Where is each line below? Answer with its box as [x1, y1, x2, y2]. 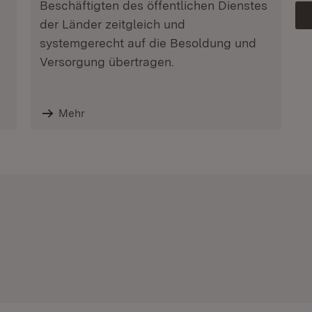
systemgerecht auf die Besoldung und [39, 36, 256, 50]
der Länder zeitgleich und [39, 17, 185, 31]
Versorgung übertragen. [39, 54, 174, 69]
